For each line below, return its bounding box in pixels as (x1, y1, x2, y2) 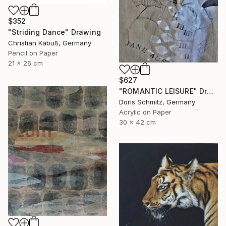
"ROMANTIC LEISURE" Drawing (207, 86, 214, 95)
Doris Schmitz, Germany (119, 97, 195, 106)
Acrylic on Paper (119, 107, 172, 116)
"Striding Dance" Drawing (8, 27, 101, 36)
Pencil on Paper (8, 48, 58, 57)
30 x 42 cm (119, 118, 156, 126)
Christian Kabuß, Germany (8, 38, 91, 47)
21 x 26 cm (8, 59, 43, 67)
